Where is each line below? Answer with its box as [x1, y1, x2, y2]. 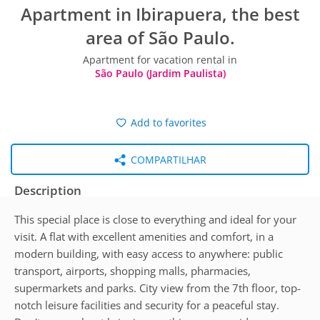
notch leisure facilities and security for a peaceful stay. [14, 298, 279, 312]
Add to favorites [127, 116, 206, 129]
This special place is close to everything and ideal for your [14, 212, 296, 226]
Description [14, 182, 81, 199]
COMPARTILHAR [127, 153, 206, 166]
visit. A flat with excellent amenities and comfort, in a [14, 229, 274, 244]
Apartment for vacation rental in [83, 53, 237, 66]
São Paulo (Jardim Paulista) [94, 66, 226, 80]
